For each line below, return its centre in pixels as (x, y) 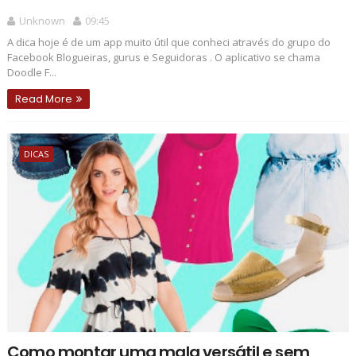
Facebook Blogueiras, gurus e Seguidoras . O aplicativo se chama (163, 57)
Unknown (42, 20)
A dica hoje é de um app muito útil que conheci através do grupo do (168, 42)
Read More (43, 99)
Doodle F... (31, 72)
